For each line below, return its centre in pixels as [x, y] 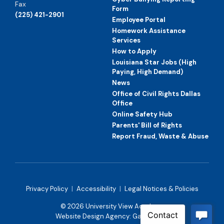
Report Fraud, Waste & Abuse [160, 136]
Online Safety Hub [142, 114]
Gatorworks [150, 216]
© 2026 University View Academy [112, 206]
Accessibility [96, 189]
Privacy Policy [47, 189]
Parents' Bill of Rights [147, 125]
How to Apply [134, 51]
